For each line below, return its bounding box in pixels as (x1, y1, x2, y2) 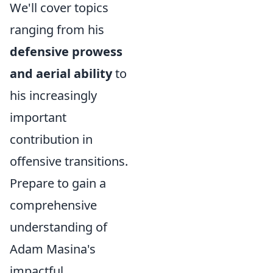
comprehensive (10, 196, 97, 213)
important (10, 108, 66, 126)
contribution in (10, 130, 93, 147)
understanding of (10, 218, 107, 235)
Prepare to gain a (10, 174, 106, 191)
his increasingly (10, 87, 97, 104)
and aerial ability (10, 65, 112, 82)
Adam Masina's (10, 240, 96, 257)
